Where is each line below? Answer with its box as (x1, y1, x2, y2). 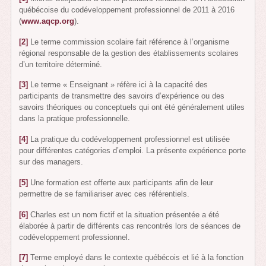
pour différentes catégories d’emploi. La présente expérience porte (19, 146, 246, 156)
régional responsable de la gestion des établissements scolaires (19, 48, 239, 58)
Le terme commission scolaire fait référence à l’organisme (28, 37, 230, 46)
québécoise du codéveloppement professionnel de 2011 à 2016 (19, 5, 235, 14)
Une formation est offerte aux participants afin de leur (28, 178, 214, 187)
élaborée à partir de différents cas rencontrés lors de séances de (19, 221, 241, 230)
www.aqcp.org (21, 16, 75, 26)
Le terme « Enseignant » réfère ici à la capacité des (28, 80, 208, 90)
